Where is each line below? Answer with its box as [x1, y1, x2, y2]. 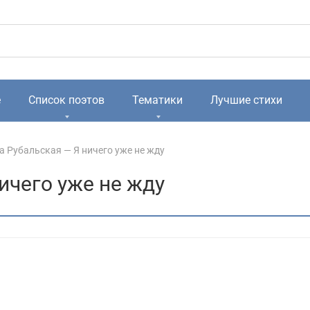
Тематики [132, 93, 183, 107]
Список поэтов [28, 93, 104, 107]
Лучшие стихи [210, 93, 282, 107]
